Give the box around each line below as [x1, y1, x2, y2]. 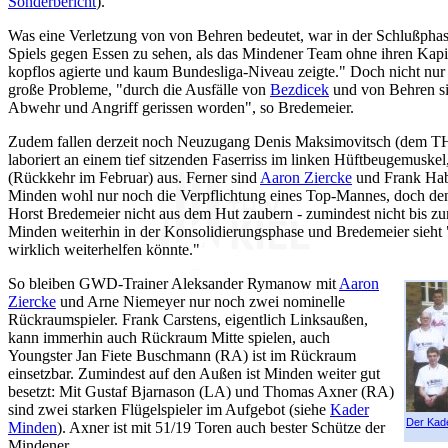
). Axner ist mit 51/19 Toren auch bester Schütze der [57, 419, 385, 436]
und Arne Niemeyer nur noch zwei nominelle [56, 293, 345, 310]
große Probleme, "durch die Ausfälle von [8, 81, 270, 98]
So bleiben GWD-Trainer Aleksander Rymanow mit [8, 275, 339, 292]
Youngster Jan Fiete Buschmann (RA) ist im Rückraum [8, 347, 356, 364]
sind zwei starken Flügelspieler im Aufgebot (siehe [8, 401, 330, 418]
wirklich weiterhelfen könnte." [8, 241, 200, 258]
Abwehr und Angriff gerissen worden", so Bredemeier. [8, 99, 354, 116]
